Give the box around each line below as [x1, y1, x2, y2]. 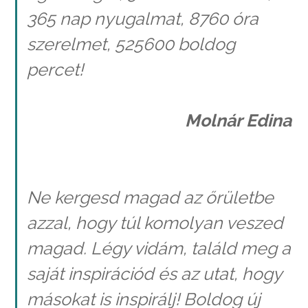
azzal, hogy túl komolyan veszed [26, 212, 283, 233]
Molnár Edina [185, 110, 291, 131]
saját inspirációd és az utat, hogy [26, 263, 282, 284]
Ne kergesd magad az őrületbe [26, 186, 274, 208]
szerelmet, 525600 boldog [26, 33, 235, 54]
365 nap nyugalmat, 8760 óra [26, 8, 258, 29]
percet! [26, 58, 83, 80]
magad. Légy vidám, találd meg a [26, 237, 291, 258]
